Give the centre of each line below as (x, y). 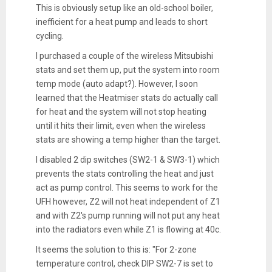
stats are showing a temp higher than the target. (128, 139)
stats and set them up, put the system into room (127, 70)
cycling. (49, 36)
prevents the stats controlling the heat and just (124, 173)
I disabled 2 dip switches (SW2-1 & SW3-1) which (127, 159)
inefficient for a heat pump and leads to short (121, 22)
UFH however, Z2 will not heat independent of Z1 (128, 201)
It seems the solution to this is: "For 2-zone (116, 249)
